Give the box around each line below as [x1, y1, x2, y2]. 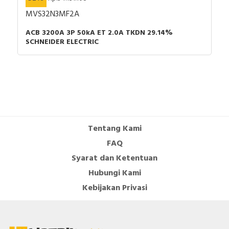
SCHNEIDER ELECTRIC [26, 36, 99, 49]
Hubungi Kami [88, 167, 141, 180]
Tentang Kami [87, 122, 142, 136]
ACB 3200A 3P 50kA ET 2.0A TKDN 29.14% [26, 27, 173, 39]
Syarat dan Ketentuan [72, 152, 157, 166]
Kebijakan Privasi [82, 181, 147, 195]
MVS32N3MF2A [26, 8, 79, 21]
